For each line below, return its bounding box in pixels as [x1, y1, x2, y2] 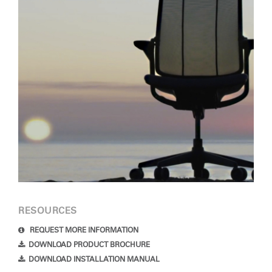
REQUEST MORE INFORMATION [28, 226, 138, 234]
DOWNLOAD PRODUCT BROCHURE [29, 240, 150, 249]
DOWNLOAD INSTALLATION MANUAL [29, 255, 160, 263]
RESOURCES [18, 206, 77, 216]
